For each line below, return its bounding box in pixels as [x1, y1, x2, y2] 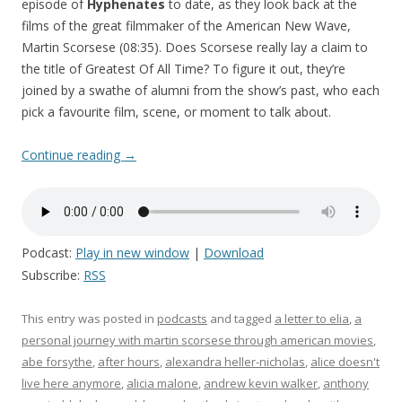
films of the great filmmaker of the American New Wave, [22, 17, 351, 35]
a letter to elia [275, 310, 349, 328]
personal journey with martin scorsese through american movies [22, 332, 373, 349]
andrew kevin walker [204, 375, 318, 392]
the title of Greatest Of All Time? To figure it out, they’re [22, 60, 345, 78]
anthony [323, 375, 369, 392]
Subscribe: [22, 267, 83, 284]
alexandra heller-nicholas [165, 354, 305, 371]
